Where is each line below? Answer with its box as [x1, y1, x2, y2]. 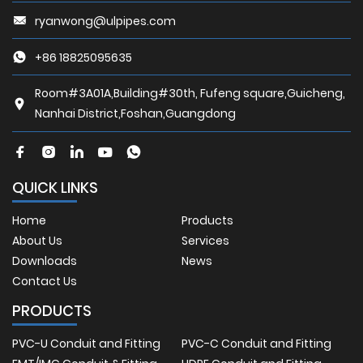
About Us [12, 233, 62, 250]
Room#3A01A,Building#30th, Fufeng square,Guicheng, [35, 85, 345, 102]
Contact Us [12, 273, 77, 290]
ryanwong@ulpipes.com [35, 12, 176, 29]
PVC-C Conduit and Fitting [181, 335, 331, 352]
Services [181, 233, 229, 250]
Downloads [12, 253, 77, 270]
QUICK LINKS [12, 177, 98, 199]
